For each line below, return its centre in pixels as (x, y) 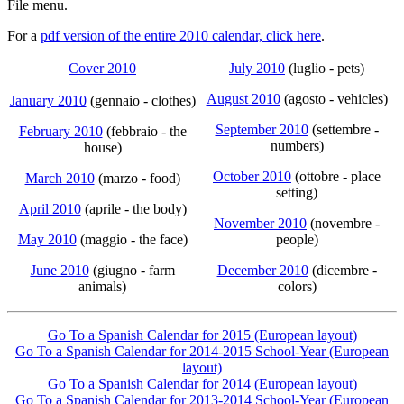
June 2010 (60, 270)
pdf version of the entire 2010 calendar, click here (181, 36)
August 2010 (243, 99)
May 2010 (47, 239)
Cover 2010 (102, 68)
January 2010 (48, 101)
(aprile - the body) (133, 209)
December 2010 (262, 270)
